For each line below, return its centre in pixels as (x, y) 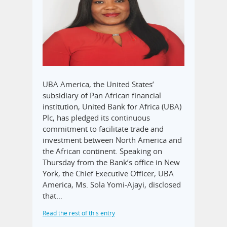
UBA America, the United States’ (98, 84)
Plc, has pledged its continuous (96, 118)
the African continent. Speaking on (102, 151)
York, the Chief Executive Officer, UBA (108, 174)
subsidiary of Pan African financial (102, 96)
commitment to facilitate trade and (103, 129)
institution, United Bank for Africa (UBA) (112, 107)
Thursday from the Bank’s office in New (111, 162)
